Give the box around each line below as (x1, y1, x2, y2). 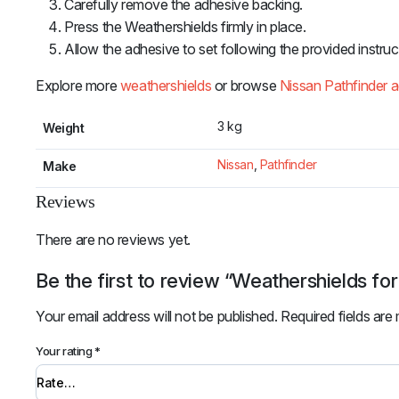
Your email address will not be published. (36, 307, 278, 326)
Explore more (36, 77, 120, 95)
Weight (43, 120, 85, 136)
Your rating (36, 344, 95, 359)
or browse (211, 77, 280, 95)
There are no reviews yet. (36, 231, 191, 249)
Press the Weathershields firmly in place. (64, 18, 306, 37)
